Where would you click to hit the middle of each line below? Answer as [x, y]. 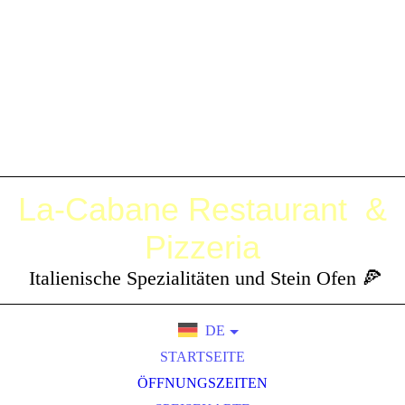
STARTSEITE [202, 357]
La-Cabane [103, 210]
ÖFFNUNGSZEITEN [202, 383]
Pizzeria [202, 248]
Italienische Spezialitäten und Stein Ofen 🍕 [202, 278]
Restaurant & [287, 210]
